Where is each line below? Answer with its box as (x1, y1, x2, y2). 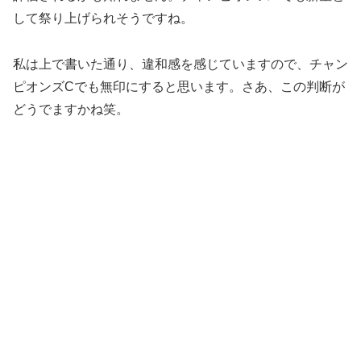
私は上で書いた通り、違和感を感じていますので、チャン (13, 56, 348, 71)
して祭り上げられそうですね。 (13, 10, 193, 25)
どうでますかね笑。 (13, 102, 129, 116)
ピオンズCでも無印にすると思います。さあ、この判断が (13, 79, 345, 93)
